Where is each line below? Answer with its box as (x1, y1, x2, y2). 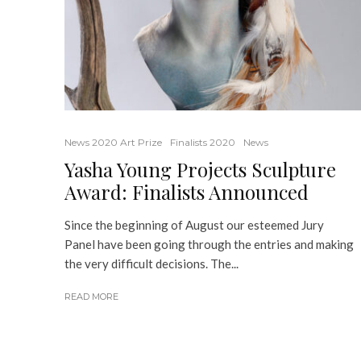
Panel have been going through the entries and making (64, 236, 354, 251)
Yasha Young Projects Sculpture (64, 156, 336, 182)
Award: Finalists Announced (64, 178, 309, 205)
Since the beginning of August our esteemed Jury (64, 217, 324, 232)
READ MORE (64, 290, 118, 302)
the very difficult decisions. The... (64, 255, 239, 271)
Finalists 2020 (170, 135, 235, 148)
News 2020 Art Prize (64, 135, 162, 148)
